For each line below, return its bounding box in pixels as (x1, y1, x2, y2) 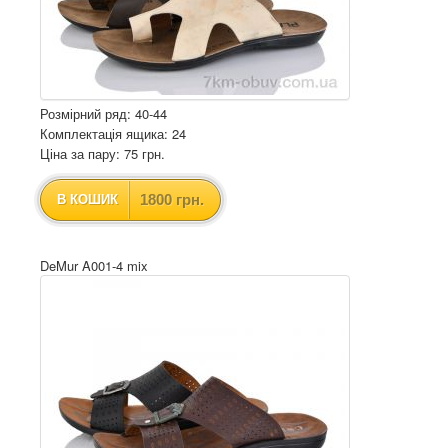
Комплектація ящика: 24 (40, 124, 186, 143)
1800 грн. (140, 191, 204, 208)
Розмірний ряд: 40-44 (40, 104, 167, 123)
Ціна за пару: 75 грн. (40, 144, 165, 163)
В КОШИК (57, 192, 118, 207)
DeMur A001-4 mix (40, 256, 148, 275)
